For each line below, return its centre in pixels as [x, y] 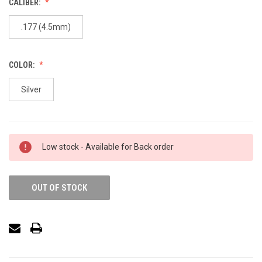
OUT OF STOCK [59, 188]
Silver [31, 89]
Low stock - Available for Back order [108, 147]
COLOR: [23, 65]
